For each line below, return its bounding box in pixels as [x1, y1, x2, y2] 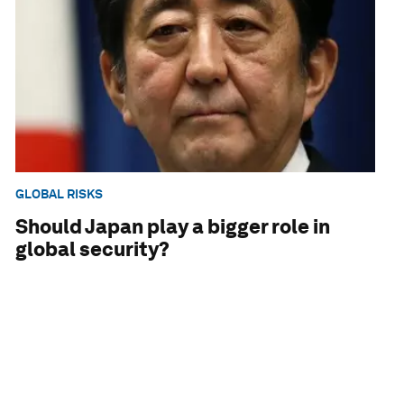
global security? [15, 237, 170, 262]
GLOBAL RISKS [15, 186, 104, 201]
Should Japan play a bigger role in [15, 215, 331, 239]
